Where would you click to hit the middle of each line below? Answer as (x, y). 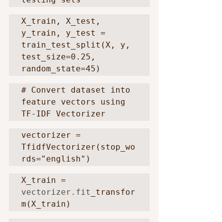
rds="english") (56, 159)
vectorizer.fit (56, 192)
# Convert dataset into (76, 90)
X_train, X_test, (61, 21)
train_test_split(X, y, (76, 45)
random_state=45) (61, 69)
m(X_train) (46, 204)
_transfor (113, 192)
